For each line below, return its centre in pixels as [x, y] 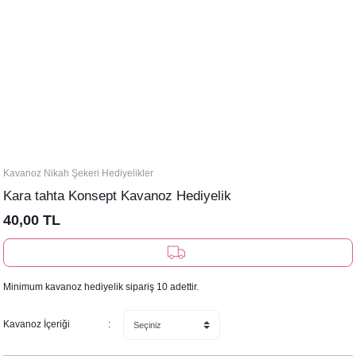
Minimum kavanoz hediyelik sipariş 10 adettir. [101, 287]
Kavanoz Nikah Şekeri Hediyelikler [78, 173]
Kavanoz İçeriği [37, 325]
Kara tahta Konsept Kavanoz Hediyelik [117, 195]
